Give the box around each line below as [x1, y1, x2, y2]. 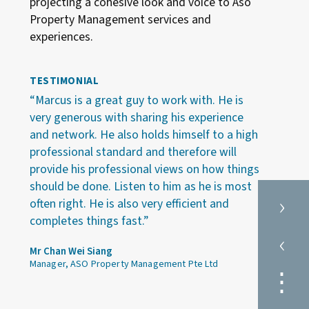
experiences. [29, 28, 93, 46]
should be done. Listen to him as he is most [29, 177, 252, 195]
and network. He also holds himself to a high [29, 126, 258, 143]
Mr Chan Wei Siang [29, 244, 112, 259]
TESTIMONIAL [29, 73, 99, 88]
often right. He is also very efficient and [29, 195, 229, 212]
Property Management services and [29, 11, 211, 29]
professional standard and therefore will [29, 143, 237, 161]
